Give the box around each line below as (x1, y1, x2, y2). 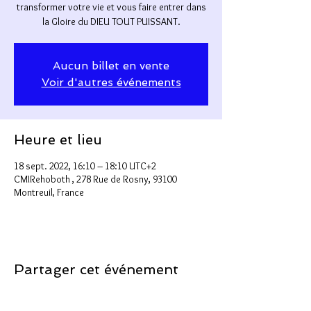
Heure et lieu (14, 131, 102, 149)
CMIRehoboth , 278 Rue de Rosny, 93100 (14, 173, 177, 186)
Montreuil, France (14, 186, 84, 199)
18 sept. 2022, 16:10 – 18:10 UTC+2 (14, 160, 156, 173)
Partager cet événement (14, 261, 178, 278)
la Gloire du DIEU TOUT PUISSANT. (42, 15, 180, 28)
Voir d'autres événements (41, 76, 181, 90)
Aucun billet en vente (53, 59, 169, 73)
